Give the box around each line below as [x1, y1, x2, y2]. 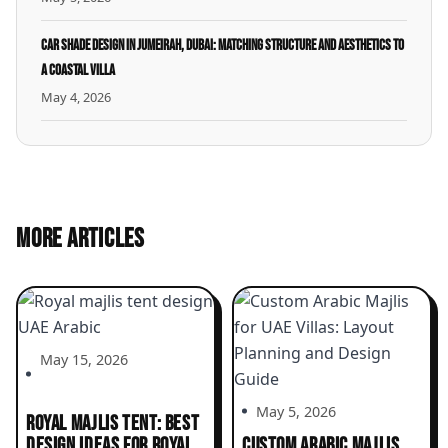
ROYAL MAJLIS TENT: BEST [26, 410, 200, 436]
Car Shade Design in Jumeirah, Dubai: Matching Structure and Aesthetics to [41, 35, 404, 55]
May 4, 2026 [41, 87, 111, 106]
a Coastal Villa [41, 60, 115, 80]
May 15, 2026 [39, 349, 128, 369]
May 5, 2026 [255, 401, 336, 421]
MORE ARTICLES [16, 223, 145, 255]
